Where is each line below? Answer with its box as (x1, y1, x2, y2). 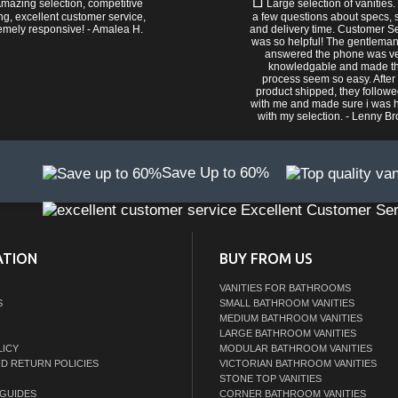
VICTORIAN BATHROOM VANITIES (219, 358, 378, 370)
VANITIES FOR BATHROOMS (219, 283, 352, 294)
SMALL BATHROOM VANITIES (219, 298, 355, 309)
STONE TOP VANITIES (219, 373, 322, 385)
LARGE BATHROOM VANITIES (219, 328, 357, 339)
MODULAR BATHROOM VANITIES (219, 343, 373, 354)
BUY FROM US (219, 251, 314, 267)
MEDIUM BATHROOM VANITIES (219, 313, 363, 324)
